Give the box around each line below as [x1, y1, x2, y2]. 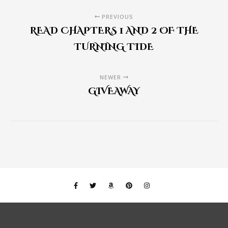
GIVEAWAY [88, 85, 140, 98]
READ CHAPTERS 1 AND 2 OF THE [30, 24, 198, 37]
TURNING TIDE [74, 41, 154, 53]
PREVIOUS [99, 13, 133, 20]
